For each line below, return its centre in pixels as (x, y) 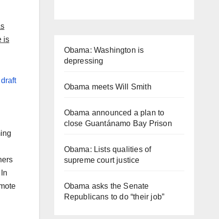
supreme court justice (102, 160)
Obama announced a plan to (114, 112)
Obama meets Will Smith (108, 87)
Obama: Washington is (104, 50)
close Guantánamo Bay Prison (118, 123)
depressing (84, 61)
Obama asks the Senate (106, 186)
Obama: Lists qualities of (108, 149)
